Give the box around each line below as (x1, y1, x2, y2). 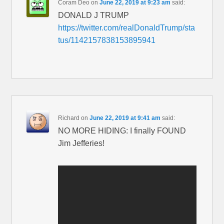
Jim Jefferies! (58, 139, 105, 148)
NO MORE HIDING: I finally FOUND (58, 126, 186, 135)
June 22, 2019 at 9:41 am (89, 114, 161, 122)
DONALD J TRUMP (58, 11, 129, 20)
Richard (58, 114, 80, 122)
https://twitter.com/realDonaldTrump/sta (58, 23, 195, 32)
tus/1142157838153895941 (58, 36, 156, 45)
